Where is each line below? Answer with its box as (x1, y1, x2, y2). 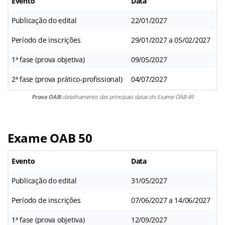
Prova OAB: (32, 92, 63, 100)
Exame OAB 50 (8, 129, 92, 146)
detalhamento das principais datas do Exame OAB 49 (63, 92, 193, 100)
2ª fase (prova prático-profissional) (12, 74, 123, 84)
